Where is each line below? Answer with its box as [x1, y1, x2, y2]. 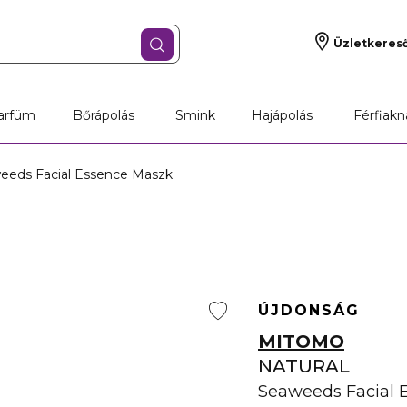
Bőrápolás [72, 107, 134, 124]
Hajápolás [252, 107, 313, 124]
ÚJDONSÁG [258, 302, 360, 319]
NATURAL [258, 355, 350, 377]
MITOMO [258, 331, 344, 352]
